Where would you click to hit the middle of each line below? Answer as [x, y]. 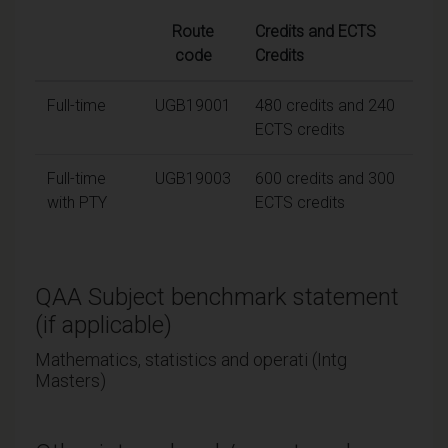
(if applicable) [103, 324]
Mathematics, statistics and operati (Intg [191, 359]
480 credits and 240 [325, 105]
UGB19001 [193, 105]
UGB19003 [193, 178]
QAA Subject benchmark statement [217, 296]
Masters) [70, 380]
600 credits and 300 [325, 178]
